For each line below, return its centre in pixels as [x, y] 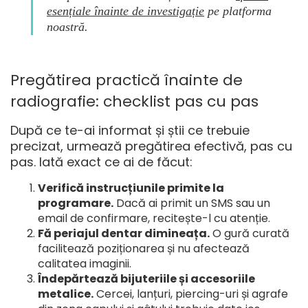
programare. [76, 203]
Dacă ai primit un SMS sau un [192, 203]
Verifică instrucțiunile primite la [131, 188]
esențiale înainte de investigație [125, 11]
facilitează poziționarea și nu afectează [144, 248]
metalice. [66, 294]
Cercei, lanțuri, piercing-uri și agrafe [191, 294]
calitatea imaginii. [85, 263]
